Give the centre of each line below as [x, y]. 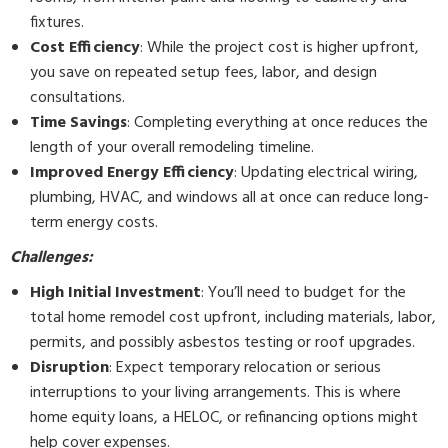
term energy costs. [94, 223]
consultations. [77, 98]
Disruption [69, 368]
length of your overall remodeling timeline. [172, 148]
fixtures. [57, 23]
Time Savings [78, 123]
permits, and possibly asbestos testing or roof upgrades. [222, 343]
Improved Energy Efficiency [132, 173]
